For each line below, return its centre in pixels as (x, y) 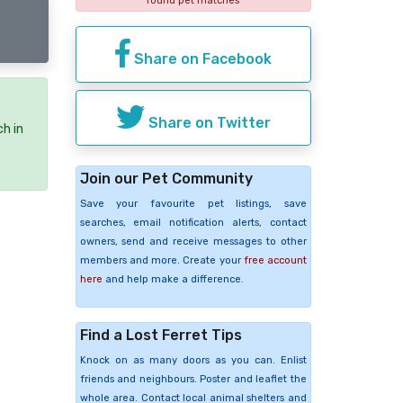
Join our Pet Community (166, 179)
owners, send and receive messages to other (193, 242)
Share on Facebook (201, 58)
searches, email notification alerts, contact (193, 223)
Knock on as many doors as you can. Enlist (193, 361)
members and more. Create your (161, 261)
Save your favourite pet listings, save (193, 204)
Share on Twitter (207, 122)
